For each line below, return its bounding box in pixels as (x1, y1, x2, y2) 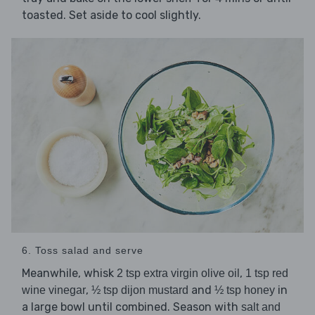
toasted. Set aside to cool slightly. (22, 8, 201, 22)
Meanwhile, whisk (22, 266, 117, 281)
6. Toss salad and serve (22, 245, 143, 257)
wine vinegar (22, 284, 86, 297)
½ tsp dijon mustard (91, 284, 188, 297)
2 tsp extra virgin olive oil (117, 267, 240, 280)
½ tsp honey (214, 284, 275, 297)
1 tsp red (245, 267, 288, 280)
